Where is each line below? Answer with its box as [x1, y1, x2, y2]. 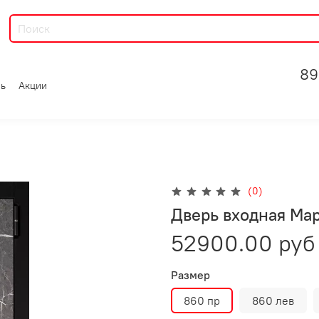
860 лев [252, 293, 294, 308]
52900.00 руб [171, 228, 315, 258]
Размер [171, 267, 210, 282]
